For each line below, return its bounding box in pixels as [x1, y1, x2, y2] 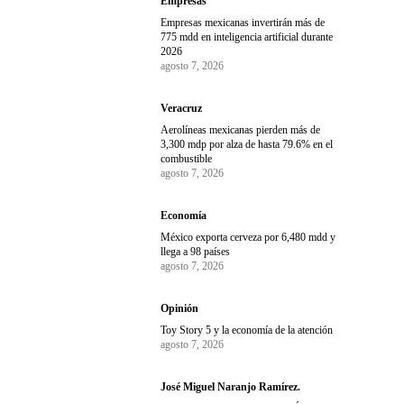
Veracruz [161, 102, 203, 115]
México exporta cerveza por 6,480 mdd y [161, 231, 336, 244]
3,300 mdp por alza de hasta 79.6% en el [161, 138, 334, 151]
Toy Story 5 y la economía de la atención [161, 324, 334, 337]
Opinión [161, 302, 199, 316]
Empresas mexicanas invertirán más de [161, 16, 326, 30]
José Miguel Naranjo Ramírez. [161, 381, 301, 394]
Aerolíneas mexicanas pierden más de [161, 124, 321, 137]
